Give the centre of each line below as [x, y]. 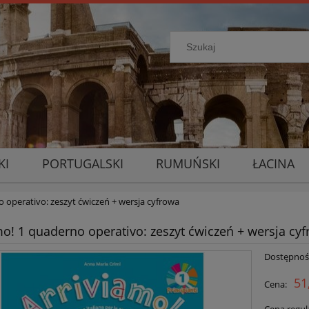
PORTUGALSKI [82, 164]
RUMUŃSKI [188, 164]
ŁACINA [274, 164]
